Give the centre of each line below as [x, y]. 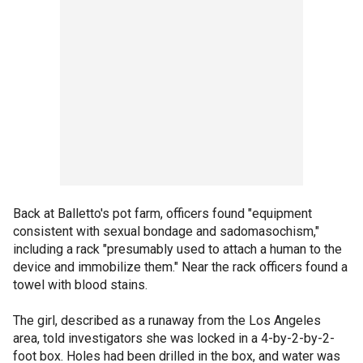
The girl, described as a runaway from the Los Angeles [167, 320]
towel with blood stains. [80, 285]
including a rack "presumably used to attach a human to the [177, 249]
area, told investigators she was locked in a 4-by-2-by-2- [174, 338]
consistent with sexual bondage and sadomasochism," [166, 231]
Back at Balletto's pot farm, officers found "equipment [162, 214]
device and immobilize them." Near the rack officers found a [180, 267]
